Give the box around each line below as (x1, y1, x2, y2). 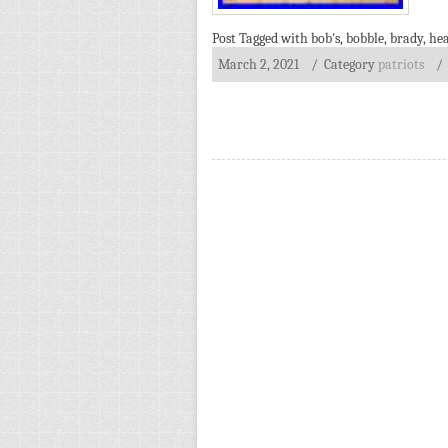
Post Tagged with (212, 30, 311, 47)
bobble (346, 30, 384, 47)
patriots (378, 56, 424, 73)
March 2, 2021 (218, 56, 299, 73)
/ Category (311, 56, 375, 73)
